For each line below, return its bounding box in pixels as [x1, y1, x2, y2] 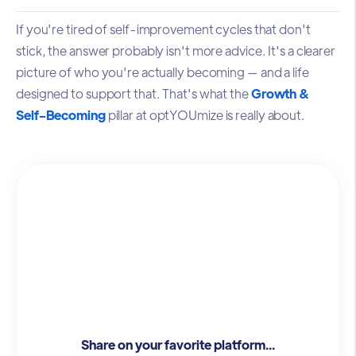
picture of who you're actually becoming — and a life [16, 64, 309, 81]
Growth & [250, 85, 311, 103]
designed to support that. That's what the [16, 85, 251, 103]
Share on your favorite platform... [81, 335, 275, 353]
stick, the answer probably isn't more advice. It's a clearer [16, 42, 335, 60]
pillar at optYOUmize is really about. [105, 106, 305, 124]
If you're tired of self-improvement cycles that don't [16, 21, 311, 38]
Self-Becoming [16, 106, 106, 124]
